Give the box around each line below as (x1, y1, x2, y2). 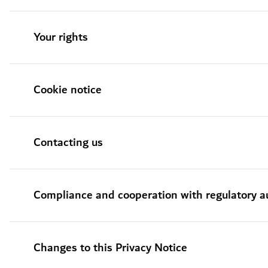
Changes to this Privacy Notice (33, 238, 187, 258)
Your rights (33, 28, 88, 47)
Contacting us (33, 133, 103, 153)
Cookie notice (33, 80, 102, 100)
